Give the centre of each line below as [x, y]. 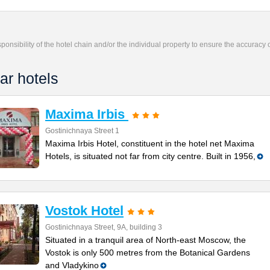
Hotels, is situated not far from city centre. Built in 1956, [150, 156]
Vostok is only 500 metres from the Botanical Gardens [148, 253]
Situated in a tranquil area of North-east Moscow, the [146, 240]
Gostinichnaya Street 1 [82, 131]
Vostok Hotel [84, 211]
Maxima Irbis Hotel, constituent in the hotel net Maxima [150, 143]
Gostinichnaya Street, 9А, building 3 [104, 227]
